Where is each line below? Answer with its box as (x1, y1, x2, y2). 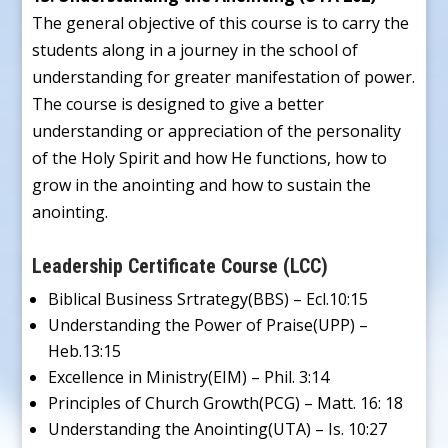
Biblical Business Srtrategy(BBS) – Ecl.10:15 (48, 287, 369, 310)
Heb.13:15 (48, 339, 122, 362)
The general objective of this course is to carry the (32, 11, 410, 34)
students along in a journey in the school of (32, 38, 359, 61)
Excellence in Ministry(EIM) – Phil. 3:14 (48, 365, 330, 388)
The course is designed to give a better (32, 92, 325, 115)
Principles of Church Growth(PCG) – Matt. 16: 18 (48, 391, 404, 414)
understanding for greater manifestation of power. (32, 65, 416, 88)
